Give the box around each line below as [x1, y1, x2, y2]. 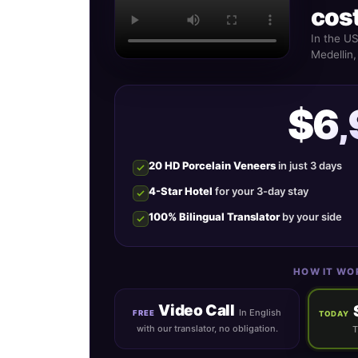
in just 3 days [276, 159, 342, 173]
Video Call [158, 301, 235, 320]
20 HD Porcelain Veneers [149, 159, 276, 173]
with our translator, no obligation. [136, 323, 278, 335]
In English [238, 307, 281, 319]
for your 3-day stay [213, 185, 308, 198]
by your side [280, 210, 342, 224]
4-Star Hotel [149, 185, 213, 198]
